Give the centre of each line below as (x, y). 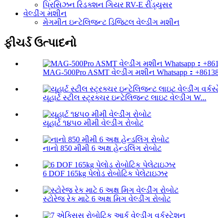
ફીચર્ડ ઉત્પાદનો (40, 43)
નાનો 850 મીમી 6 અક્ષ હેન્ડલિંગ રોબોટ (102, 148)
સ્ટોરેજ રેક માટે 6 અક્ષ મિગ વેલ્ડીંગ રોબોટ (107, 199)
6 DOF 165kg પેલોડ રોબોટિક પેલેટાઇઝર (105, 174)
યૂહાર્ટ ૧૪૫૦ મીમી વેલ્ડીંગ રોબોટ (93, 123)
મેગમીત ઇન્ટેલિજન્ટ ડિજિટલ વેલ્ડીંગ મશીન (111, 22)
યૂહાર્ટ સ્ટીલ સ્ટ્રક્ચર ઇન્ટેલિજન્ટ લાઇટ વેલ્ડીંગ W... (125, 98)
